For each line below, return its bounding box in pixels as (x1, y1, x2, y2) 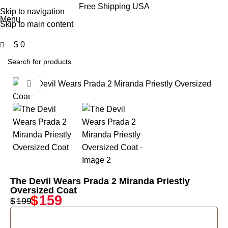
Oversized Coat (10, 185, 77, 195)
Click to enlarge (40, 79, 95, 88)
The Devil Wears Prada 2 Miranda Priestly (10, 176, 190, 186)
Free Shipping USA (78, 2, 150, 11)
